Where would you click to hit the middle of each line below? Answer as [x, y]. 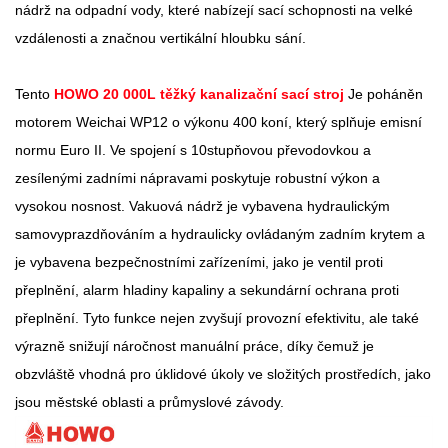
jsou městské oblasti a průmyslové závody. [149, 401]
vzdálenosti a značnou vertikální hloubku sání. [160, 37]
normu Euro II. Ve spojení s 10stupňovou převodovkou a [193, 149]
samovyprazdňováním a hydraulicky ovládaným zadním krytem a [220, 233]
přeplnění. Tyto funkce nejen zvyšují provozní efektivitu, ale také [217, 317]
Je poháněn [383, 93]
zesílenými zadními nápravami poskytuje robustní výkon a [197, 177]
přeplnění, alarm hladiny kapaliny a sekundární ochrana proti [207, 289]
